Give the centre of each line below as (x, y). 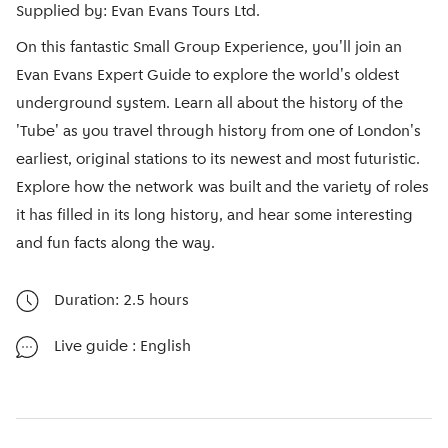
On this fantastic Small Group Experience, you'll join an (209, 48)
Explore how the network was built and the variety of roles (222, 188)
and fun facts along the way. (117, 244)
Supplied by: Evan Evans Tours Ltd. (138, 12)
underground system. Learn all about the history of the (209, 104)
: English (161, 347)
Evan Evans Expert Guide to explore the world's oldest (207, 76)
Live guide (93, 347)
